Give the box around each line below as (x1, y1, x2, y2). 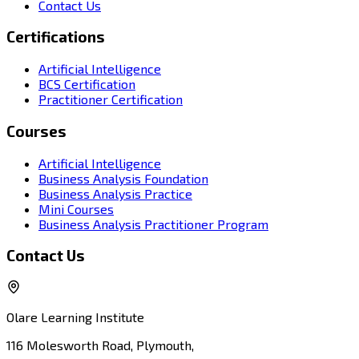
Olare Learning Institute (6, 309, 144, 325)
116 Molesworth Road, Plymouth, (6, 337, 194, 353)
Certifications (6, 27, 105, 46)
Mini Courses (38, 200, 114, 216)
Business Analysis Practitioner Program (38, 216, 268, 232)
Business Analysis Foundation (38, 170, 208, 186)
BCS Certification (38, 76, 135, 92)
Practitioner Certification (38, 91, 183, 107)
